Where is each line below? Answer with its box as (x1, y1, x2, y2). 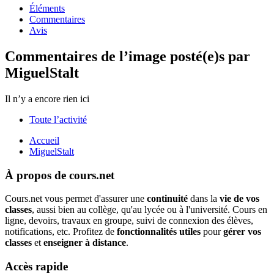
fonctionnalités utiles (117, 226, 201, 237)
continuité (147, 193, 188, 204)
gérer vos (223, 226, 261, 237)
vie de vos (220, 193, 259, 204)
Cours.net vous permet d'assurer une (5, 193, 147, 204)
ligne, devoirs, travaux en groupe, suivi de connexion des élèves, (5, 215, 253, 226)
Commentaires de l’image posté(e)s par (5, 48, 250, 65)
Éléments (29, 3, 65, 14)
